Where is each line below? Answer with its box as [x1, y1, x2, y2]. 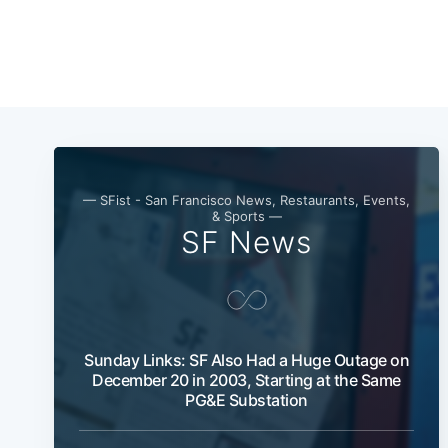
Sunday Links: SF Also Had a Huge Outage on [84, 350, 409, 371]
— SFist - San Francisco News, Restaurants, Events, [83, 192, 410, 209]
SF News [181, 224, 312, 261]
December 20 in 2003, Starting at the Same [92, 370, 401, 391]
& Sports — [211, 208, 282, 225]
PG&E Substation [185, 390, 308, 411]
